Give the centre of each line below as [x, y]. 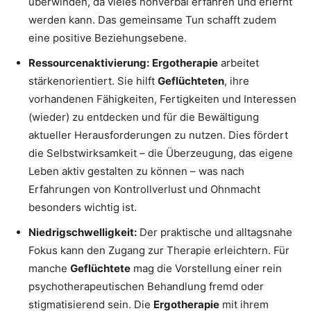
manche [49, 269]
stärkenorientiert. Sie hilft [93, 81]
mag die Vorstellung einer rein [206, 269]
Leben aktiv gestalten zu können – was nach [136, 171]
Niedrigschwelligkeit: [83, 233]
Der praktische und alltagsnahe [215, 233]
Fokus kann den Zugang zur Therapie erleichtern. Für [159, 251]
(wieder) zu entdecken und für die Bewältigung [144, 117]
